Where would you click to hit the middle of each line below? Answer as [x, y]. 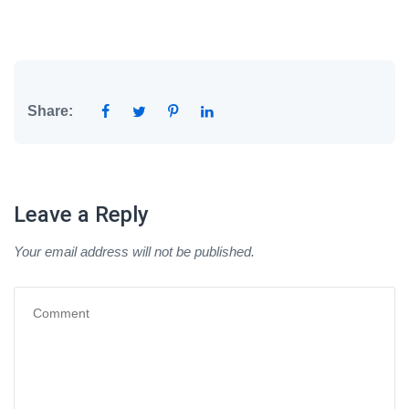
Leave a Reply [81, 214]
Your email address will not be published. [134, 251]
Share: [50, 110]
